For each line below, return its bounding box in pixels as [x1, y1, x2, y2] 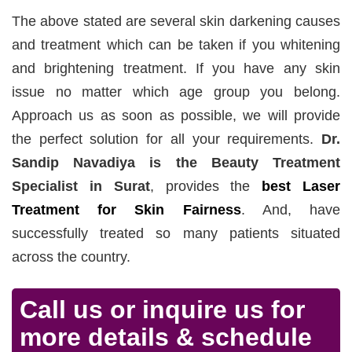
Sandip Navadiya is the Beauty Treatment [12, 154, 340, 170]
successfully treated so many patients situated [12, 225, 340, 241]
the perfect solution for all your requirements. [12, 130, 321, 147]
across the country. [12, 248, 130, 265]
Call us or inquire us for [20, 295, 305, 324]
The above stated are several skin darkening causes [12, 13, 340, 29]
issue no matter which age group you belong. [12, 83, 340, 100]
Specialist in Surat [12, 178, 150, 194]
